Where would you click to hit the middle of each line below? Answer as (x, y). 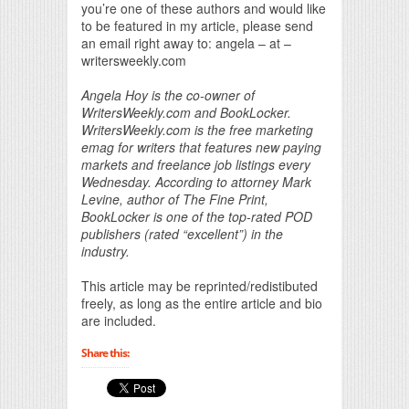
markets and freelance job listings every (196, 164)
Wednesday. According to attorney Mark (196, 181)
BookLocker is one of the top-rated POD (197, 216)
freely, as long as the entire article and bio (202, 303)
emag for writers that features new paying (201, 147)
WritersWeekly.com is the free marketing (197, 129)
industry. (105, 251)
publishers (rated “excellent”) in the (182, 233)
